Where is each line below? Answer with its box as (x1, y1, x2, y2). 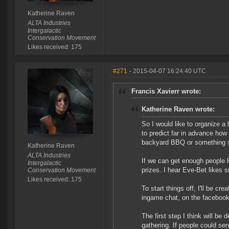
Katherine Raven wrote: (142, 105, 215, 113)
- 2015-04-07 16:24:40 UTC (129, 67, 206, 75)
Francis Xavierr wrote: (131, 87, 201, 96)
